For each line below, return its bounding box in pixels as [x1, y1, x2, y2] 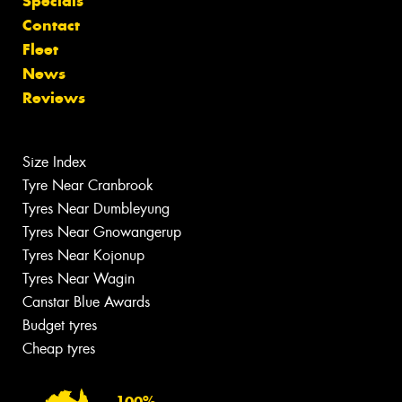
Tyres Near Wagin [22, 268, 135, 288]
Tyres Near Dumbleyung [22, 198, 170, 218]
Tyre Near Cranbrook [22, 175, 153, 195]
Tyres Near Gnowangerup [22, 222, 181, 241]
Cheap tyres [22, 338, 95, 358]
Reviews [22, 87, 85, 108]
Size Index [22, 152, 86, 171]
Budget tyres [22, 315, 97, 335]
